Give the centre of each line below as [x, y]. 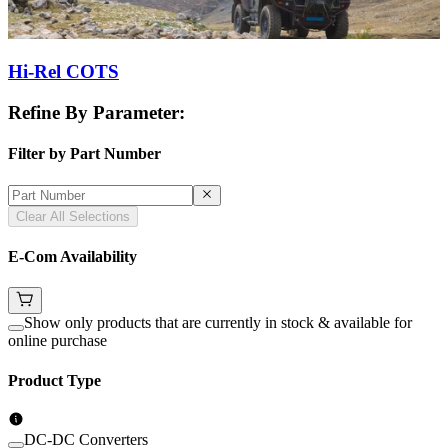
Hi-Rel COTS [63, 72]
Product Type [54, 380]
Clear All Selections [73, 216]
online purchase [57, 341]
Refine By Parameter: [96, 113]
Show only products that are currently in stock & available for [218, 323]
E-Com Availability [72, 256]
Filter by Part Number [84, 154]
